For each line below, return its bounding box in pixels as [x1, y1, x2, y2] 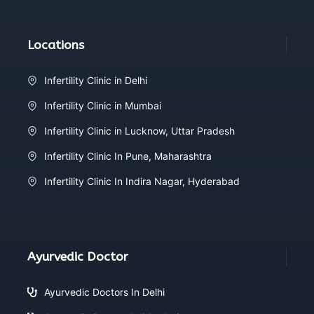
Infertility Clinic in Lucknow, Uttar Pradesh [44, 125, 235, 137]
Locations [27, 38, 84, 53]
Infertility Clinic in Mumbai [44, 100, 161, 111]
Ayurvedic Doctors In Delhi [44, 286, 165, 298]
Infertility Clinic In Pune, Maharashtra [44, 150, 212, 162]
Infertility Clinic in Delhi [44, 74, 147, 86]
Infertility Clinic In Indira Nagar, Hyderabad [44, 175, 240, 187]
